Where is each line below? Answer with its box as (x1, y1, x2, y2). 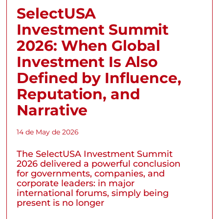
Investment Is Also (17, 52, 158, 71)
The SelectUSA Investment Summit (17, 148, 173, 159)
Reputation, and (17, 85, 140, 103)
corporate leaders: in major (17, 177, 135, 189)
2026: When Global (17, 36, 161, 55)
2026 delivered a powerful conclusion (17, 158, 181, 169)
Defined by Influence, (17, 68, 181, 87)
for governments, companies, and (17, 168, 165, 179)
